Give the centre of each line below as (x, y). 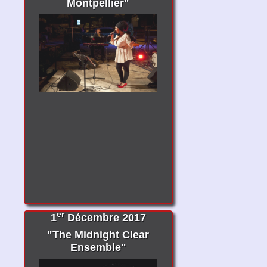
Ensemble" (98, 247)
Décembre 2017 (105, 218)
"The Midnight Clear (98, 235)
